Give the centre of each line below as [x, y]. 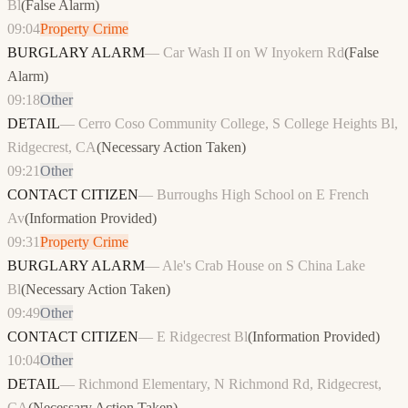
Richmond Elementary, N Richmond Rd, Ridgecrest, [230, 384]
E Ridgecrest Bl [202, 337]
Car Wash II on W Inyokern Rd [254, 53]
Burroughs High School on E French [263, 195]
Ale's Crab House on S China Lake [264, 266]
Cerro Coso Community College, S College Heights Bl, [238, 124]
